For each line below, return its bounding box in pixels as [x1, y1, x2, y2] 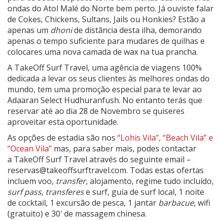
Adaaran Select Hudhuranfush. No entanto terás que [7, 94, 202, 106]
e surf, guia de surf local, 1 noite [84, 186, 204, 197]
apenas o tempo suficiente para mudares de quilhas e [7, 35, 205, 46]
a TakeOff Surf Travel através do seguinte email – [7, 153, 191, 165]
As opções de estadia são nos [7, 132, 117, 143]
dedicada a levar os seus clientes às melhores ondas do [7, 73, 210, 84]
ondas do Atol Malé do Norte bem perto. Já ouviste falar [7, 2, 214, 14]
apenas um [7, 24, 48, 36]
